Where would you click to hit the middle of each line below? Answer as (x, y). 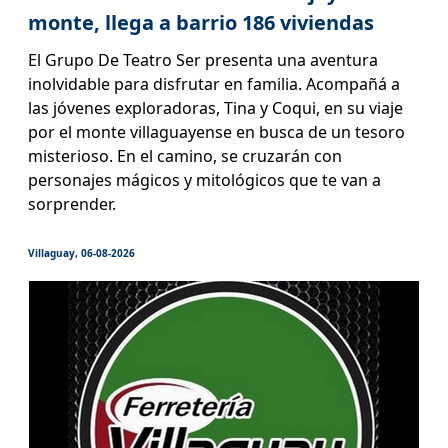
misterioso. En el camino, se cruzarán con (184, 155)
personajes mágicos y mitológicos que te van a (204, 179)
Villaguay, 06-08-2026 (81, 252)
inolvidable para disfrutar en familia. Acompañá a (213, 83)
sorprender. (71, 203)
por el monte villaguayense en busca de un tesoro (216, 131)
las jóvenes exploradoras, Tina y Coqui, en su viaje (215, 107)
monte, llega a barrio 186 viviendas (200, 22)
